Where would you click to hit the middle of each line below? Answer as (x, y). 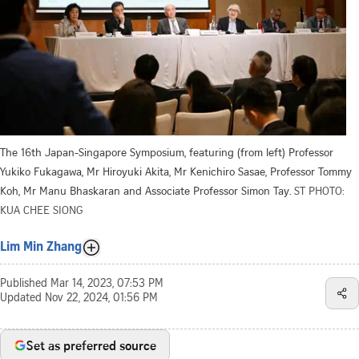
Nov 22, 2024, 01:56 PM (101, 298)
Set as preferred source (91, 345)
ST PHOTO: (319, 190)
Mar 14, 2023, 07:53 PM (107, 284)
